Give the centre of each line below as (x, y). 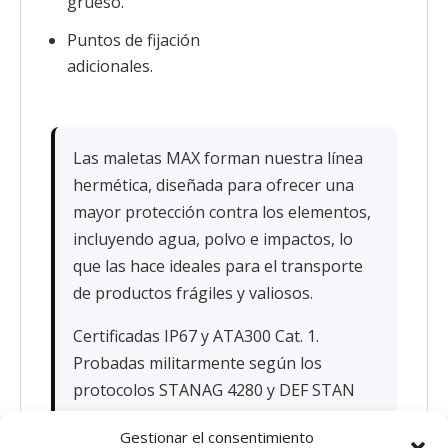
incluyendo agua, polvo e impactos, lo (213, 239)
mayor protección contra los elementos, (222, 212)
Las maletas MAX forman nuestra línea (218, 158)
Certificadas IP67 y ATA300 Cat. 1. (196, 336)
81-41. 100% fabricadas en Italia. (192, 417)
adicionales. (110, 66)
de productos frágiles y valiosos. (193, 293)
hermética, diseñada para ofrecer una (213, 185)
